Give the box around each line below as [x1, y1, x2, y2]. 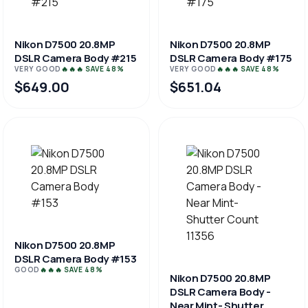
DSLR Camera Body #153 [14, 252, 137, 266]
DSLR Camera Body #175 [170, 51, 292, 65]
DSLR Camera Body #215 [14, 51, 137, 65]
